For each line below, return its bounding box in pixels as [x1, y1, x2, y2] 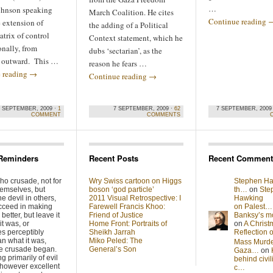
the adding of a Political [89, 19, 168, 30]
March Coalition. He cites [89, 7, 174, 18]
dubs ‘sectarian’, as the [89, 45, 162, 56]
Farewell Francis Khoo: [89, 202, 165, 211]
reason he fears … [89, 58, 147, 69]
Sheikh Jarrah [89, 228, 135, 236]
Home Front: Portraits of [89, 219, 167, 228]
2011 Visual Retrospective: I [89, 194, 181, 202]
